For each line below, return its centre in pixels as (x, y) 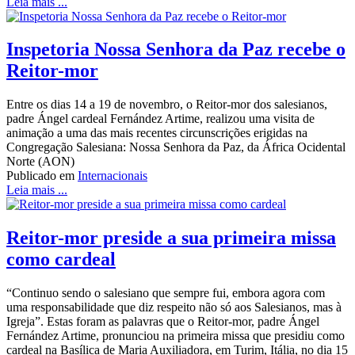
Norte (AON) (40, 162)
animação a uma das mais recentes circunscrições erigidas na (157, 133)
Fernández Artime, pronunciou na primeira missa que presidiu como (176, 336)
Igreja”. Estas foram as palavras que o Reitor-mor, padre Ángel (163, 322)
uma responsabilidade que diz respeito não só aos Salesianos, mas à (174, 307)
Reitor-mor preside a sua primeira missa (171, 238)
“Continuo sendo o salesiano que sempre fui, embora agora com (166, 293)
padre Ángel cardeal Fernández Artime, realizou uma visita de (160, 119)
